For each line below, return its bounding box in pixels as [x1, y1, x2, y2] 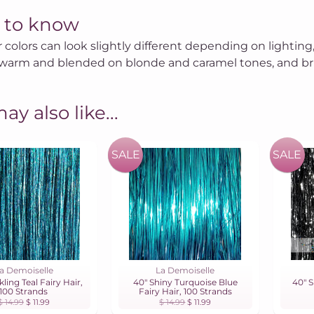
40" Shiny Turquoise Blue [132, 276, 238, 287]
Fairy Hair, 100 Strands [138, 285, 232, 296]
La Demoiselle [156, 264, 215, 275]
